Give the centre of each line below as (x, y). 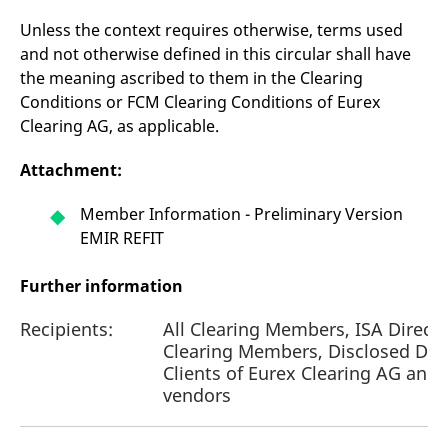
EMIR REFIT (122, 238)
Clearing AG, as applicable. (119, 126)
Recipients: (66, 329)
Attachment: (73, 170)
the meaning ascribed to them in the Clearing (191, 78)
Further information (101, 286)
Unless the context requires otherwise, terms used (211, 30)
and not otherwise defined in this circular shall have (215, 54)
